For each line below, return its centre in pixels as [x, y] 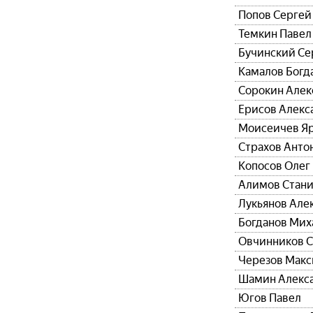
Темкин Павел [275, 34]
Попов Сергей [275, 15]
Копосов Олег [274, 166]
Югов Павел [270, 298]
